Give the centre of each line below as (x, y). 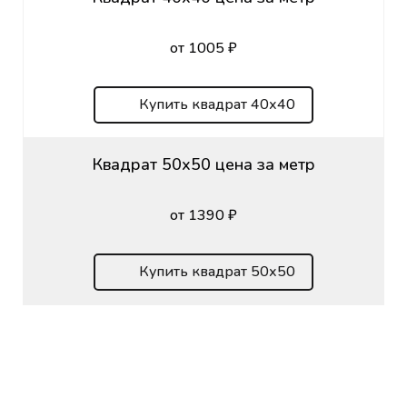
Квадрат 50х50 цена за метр (203, 164)
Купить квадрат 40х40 (217, 104)
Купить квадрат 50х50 (217, 271)
